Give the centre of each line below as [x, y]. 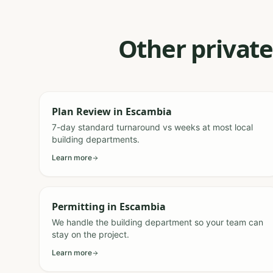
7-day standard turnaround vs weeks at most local [152, 127]
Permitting [78, 207]
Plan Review [81, 112]
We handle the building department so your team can [158, 222]
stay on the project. [90, 234]
